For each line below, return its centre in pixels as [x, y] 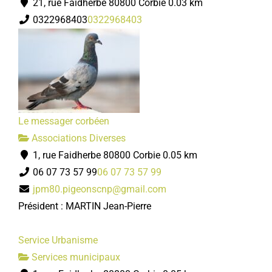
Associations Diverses [77, 138]
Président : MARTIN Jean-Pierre [85, 206]
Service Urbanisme [58, 240]
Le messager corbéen [64, 121]
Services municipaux [75, 257]
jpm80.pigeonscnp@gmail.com [100, 189]
